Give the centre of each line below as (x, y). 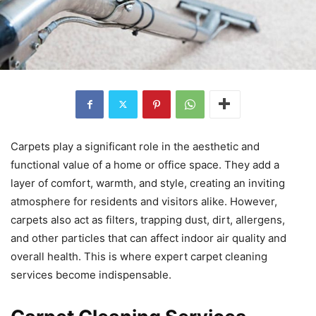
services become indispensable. (91, 274)
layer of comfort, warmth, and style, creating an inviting (148, 183)
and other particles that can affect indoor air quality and (148, 238)
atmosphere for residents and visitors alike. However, (144, 201)
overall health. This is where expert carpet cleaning (139, 256)
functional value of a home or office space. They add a (145, 164)
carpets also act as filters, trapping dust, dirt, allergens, (148, 219)
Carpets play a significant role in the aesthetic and (135, 146)
